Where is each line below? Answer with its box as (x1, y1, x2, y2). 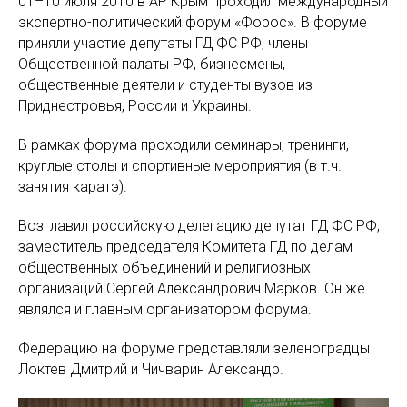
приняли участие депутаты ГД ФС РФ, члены (18, 35, 308, 52)
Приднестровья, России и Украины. (18, 97, 252, 114)
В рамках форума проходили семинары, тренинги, (18, 136, 349, 154)
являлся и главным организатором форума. (18, 301, 312, 318)
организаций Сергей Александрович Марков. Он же (18, 280, 365, 297)
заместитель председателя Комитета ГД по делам (18, 238, 352, 255)
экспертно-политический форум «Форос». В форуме (18, 14, 367, 31)
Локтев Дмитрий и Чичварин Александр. (18, 361, 283, 378)
